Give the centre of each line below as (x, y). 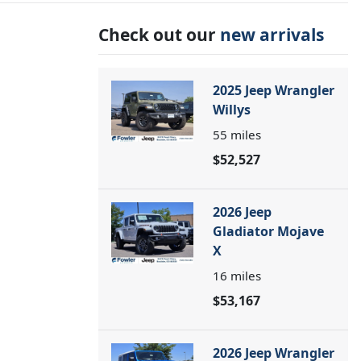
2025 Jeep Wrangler (273, 90)
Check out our (159, 35)
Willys (231, 110)
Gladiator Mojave (268, 231)
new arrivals (272, 35)
